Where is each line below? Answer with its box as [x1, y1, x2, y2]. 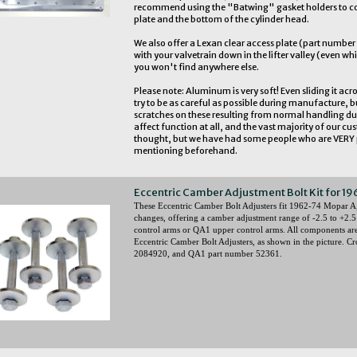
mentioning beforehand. [133, 144, 237, 156]
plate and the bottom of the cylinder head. [133, 13, 309, 25]
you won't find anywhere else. [133, 61, 259, 73]
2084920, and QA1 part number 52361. [133, 248, 282, 258]
